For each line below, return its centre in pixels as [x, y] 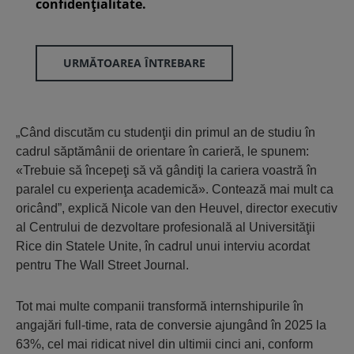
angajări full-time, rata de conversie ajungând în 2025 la [171, 326]
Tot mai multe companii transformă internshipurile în [160, 307]
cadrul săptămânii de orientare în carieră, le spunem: [162, 152]
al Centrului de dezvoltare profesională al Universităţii [166, 228]
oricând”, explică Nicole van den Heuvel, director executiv [177, 209]
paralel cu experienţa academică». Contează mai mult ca [175, 190]
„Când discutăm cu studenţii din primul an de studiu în [166, 133]
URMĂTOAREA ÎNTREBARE [134, 63]
